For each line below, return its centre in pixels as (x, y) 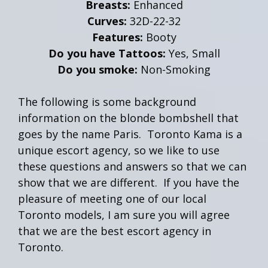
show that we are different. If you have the (129, 182)
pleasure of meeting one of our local (112, 198)
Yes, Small (193, 53)
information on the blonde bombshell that (128, 118)
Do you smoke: (99, 69)
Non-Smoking (176, 69)
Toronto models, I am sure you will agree (124, 214)
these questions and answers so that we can (132, 166)
